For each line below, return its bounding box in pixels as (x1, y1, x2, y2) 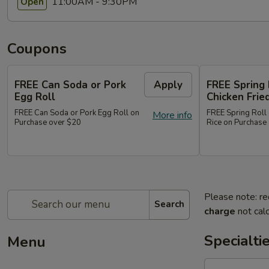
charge (204, 204, 235, 218)
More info (153, 108, 192, 122)
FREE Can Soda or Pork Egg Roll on (14, 107, 139, 118)
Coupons (7, 39, 67, 58)
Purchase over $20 (14, 116, 81, 128)
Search (154, 198, 184, 210)
